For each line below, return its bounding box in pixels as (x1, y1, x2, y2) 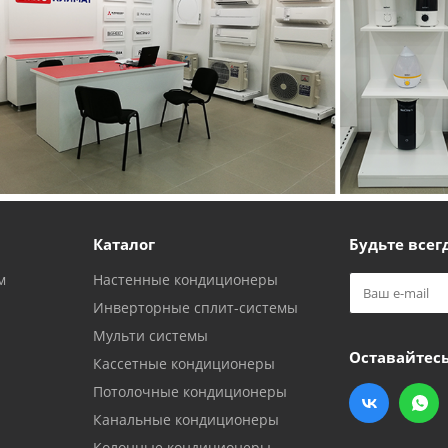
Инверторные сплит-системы (93, 297, 298, 317)
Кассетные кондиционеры (93, 353, 275, 373)
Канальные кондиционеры (93, 409, 279, 429)
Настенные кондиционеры (93, 269, 278, 289)
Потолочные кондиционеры (93, 381, 287, 401)
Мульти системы (93, 325, 208, 345)
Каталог (93, 233, 155, 254)
